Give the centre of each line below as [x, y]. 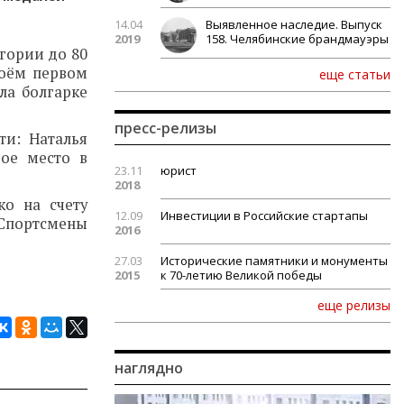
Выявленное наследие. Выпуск [294, 24]
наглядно [149, 368]
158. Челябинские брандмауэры [297, 39]
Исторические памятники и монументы [274, 261]
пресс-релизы [165, 128]
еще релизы [354, 305]
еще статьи [355, 74]
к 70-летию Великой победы [241, 275]
